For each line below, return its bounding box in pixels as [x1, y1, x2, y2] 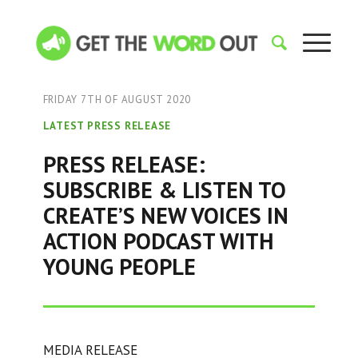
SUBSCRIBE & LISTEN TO [42, 175, 286, 205]
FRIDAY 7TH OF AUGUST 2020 [42, 93, 192, 106]
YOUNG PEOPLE [42, 252, 196, 281]
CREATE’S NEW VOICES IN [42, 201, 288, 230]
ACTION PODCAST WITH [42, 226, 273, 256]
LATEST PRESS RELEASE [42, 119, 172, 133]
